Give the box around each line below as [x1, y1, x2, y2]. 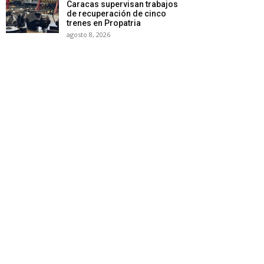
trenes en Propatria [67, 18, 141, 28]
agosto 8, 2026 [67, 29, 110, 39]
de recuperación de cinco [67, 8, 166, 18]
